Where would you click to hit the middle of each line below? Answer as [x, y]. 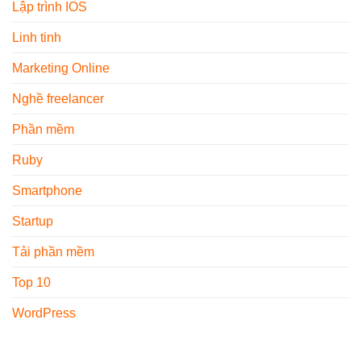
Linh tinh [37, 37]
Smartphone [47, 190]
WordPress [44, 313]
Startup [33, 221]
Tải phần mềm [53, 251]
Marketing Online [61, 68]
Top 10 [31, 282]
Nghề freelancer [58, 98]
